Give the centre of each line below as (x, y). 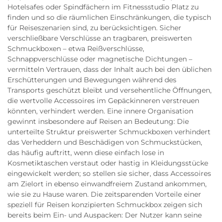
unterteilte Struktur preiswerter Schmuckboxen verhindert (109, 132)
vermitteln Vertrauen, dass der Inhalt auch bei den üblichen (110, 69)
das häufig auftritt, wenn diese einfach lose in (86, 153)
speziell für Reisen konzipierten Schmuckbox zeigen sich (105, 205)
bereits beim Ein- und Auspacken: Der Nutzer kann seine (105, 215)
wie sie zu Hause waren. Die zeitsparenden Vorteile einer (104, 194)
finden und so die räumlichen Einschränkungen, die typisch (109, 17)
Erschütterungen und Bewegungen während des (92, 80)
